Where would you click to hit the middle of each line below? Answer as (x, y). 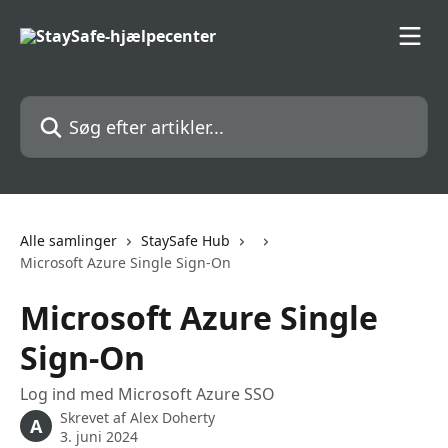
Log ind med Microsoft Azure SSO (147, 394)
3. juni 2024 (99, 436)
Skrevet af (95, 417)
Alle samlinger (68, 240)
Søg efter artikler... (88, 107)
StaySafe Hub (185, 240)
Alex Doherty (172, 417)
